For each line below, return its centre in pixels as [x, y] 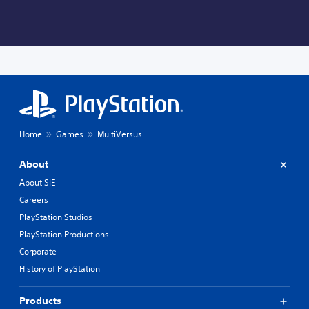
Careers [34, 200]
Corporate [38, 252]
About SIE [37, 183]
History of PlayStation [60, 269]
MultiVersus [120, 134]
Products [40, 301]
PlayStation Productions [64, 235]
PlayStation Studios [56, 217]
